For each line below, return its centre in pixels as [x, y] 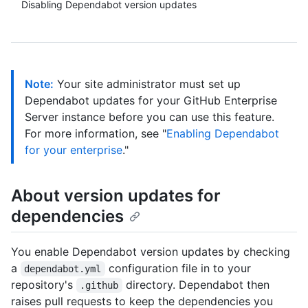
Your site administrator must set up [147, 84]
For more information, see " [96, 133]
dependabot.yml [63, 269]
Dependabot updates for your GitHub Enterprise [151, 100]
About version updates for [116, 196]
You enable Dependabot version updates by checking [151, 252]
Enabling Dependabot [223, 133]
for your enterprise [74, 150]
